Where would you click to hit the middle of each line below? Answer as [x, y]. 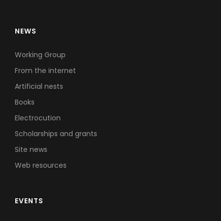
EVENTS [29, 201]
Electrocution [38, 118]
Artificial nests [39, 87]
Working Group [40, 55]
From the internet [45, 71]
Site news [31, 150]
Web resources [41, 166]
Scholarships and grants [56, 134]
